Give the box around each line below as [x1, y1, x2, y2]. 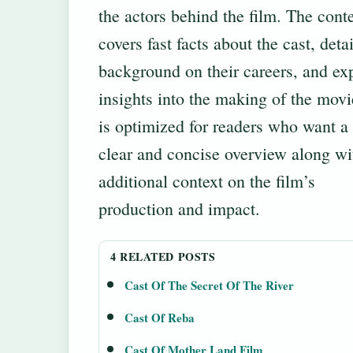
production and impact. [98, 197, 260, 221]
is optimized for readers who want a [98, 114, 348, 138]
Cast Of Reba [124, 309, 195, 327]
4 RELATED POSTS [110, 248, 216, 266]
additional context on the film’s [98, 169, 315, 193]
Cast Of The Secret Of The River [124, 277, 294, 295]
